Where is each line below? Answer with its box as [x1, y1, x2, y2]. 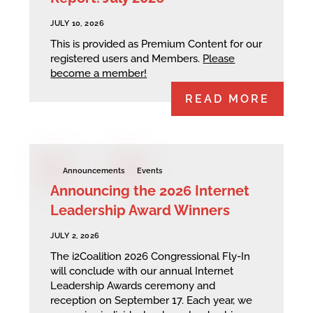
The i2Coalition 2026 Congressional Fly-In [50, 249, 251, 263]
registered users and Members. [50, 52, 203, 65]
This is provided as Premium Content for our [50, 37, 263, 50]
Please [203, 52, 235, 65]
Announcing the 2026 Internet [50, 182, 250, 200]
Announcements [63, 166, 125, 175]
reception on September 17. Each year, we [50, 293, 253, 307]
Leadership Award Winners [50, 202, 231, 219]
